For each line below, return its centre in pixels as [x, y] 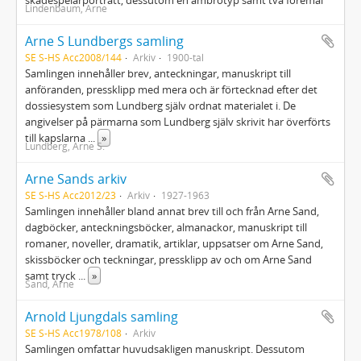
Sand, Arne [50, 284]
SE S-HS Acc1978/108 [73, 333]
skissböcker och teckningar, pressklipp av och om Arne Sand [168, 259]
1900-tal [185, 57]
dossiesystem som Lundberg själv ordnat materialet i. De [160, 106]
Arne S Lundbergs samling [104, 41]
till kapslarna [56, 138]
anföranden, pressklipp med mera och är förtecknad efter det [171, 89]
